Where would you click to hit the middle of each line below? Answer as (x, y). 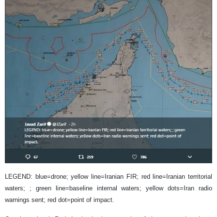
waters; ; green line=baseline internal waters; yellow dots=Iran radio (108, 188)
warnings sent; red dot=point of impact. (60, 200)
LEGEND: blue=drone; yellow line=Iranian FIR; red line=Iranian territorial (108, 177)
